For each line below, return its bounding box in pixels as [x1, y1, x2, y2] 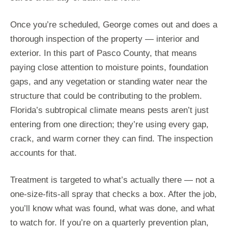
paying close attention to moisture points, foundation [10, 63, 208, 73]
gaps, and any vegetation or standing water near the [10, 77, 207, 87]
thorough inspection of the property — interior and [10, 34, 199, 44]
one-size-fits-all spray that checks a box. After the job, [10, 189, 217, 199]
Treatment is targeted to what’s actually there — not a [10, 175, 214, 185]
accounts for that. [10, 148, 77, 158]
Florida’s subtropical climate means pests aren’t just [10, 105, 209, 116]
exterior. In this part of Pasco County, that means [10, 48, 197, 59]
